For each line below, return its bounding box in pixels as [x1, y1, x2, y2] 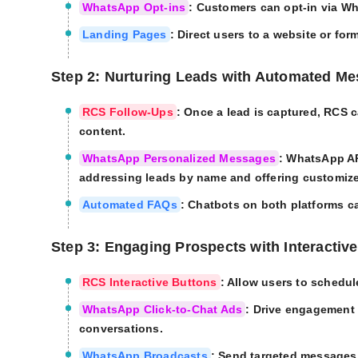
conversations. [79, 322, 163, 336]
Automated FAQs [82, 198, 177, 212]
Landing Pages [82, 28, 167, 42]
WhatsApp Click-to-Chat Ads [82, 303, 243, 316]
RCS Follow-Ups [82, 105, 173, 119]
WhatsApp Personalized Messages [82, 152, 276, 165]
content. [79, 125, 126, 138]
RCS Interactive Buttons [82, 276, 217, 289]
